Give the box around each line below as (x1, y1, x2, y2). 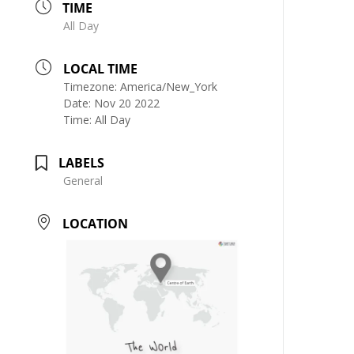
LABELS (58, 153, 105, 171)
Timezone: (63, 78, 121, 94)
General (63, 172, 104, 188)
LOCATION (62, 214, 129, 232)
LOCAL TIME (63, 59, 138, 77)
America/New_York (120, 78, 218, 94)
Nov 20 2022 (94, 95, 160, 111)
